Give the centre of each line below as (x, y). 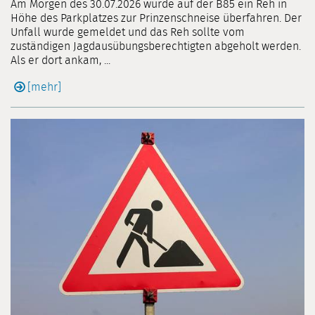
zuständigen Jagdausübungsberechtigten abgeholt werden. (156, 47)
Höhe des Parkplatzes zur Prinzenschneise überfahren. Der (156, 19)
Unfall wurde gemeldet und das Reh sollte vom (128, 33)
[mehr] (44, 88)
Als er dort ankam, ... (60, 61)
